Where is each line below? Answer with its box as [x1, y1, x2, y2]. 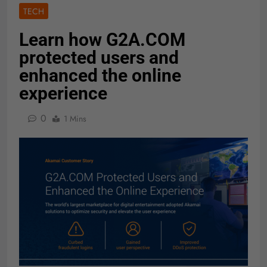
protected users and [19, 47, 179, 69]
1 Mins [64, 113, 86, 125]
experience [19, 83, 107, 104]
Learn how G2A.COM [19, 29, 185, 51]
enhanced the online [19, 65, 181, 86]
